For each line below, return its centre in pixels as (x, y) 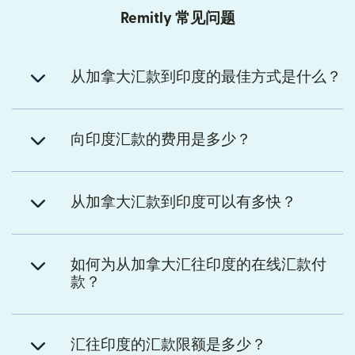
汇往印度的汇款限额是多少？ (168, 345)
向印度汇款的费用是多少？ (161, 140)
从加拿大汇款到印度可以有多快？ (183, 203)
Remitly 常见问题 (177, 19)
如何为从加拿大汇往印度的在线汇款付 (198, 265)
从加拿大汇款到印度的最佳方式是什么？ (206, 78)
